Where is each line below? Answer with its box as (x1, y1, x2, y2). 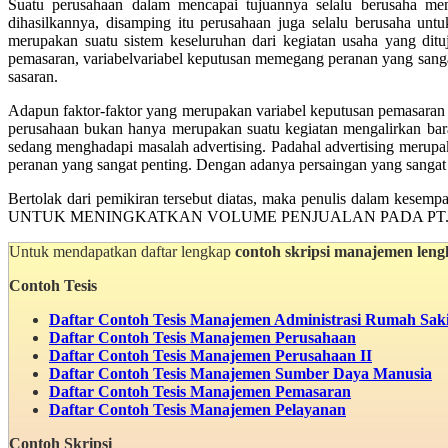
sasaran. (8, 67, 58, 85)
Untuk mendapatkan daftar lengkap (9, 242, 235, 260)
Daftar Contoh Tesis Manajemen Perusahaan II (49, 346, 372, 364)
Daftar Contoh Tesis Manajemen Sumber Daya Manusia (49, 364, 432, 382)
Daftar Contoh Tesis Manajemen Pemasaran (49, 382, 351, 400)
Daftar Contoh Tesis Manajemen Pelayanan (49, 400, 346, 418)
